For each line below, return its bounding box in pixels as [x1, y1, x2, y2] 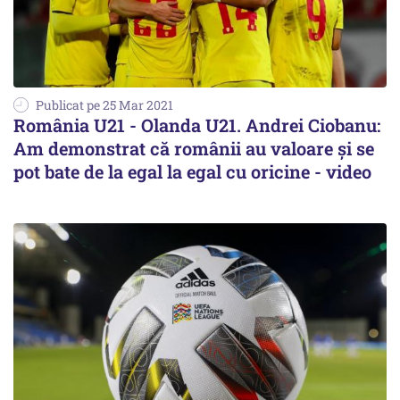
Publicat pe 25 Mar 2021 [36, 96, 173, 114]
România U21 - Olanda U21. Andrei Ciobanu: [13, 113, 380, 137]
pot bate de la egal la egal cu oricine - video [13, 160, 371, 184]
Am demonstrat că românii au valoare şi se [13, 137, 374, 161]
